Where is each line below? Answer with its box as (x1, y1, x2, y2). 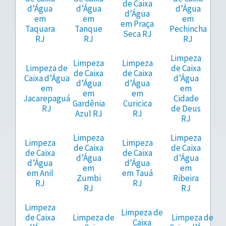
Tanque (75, 23, 103, 35)
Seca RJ (123, 28, 152, 40)
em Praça (121, 18, 154, 30)
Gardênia (72, 98, 105, 109)
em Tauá (122, 167, 153, 179)
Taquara (25, 23, 55, 35)
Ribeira (173, 173, 199, 184)
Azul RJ (75, 108, 102, 120)
